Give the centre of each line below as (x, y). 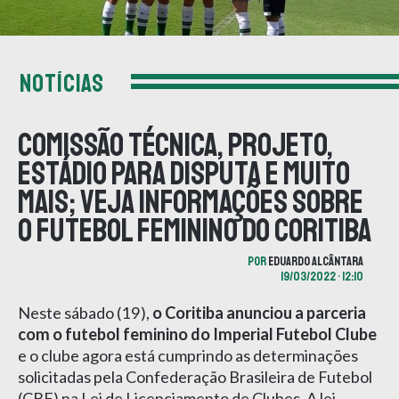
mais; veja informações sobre (191, 202)
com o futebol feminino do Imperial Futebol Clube (197, 334)
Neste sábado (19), (85, 312)
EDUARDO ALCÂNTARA (316, 261)
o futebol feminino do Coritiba (195, 231)
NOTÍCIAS (62, 83)
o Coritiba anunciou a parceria (259, 312)
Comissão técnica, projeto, (175, 145)
